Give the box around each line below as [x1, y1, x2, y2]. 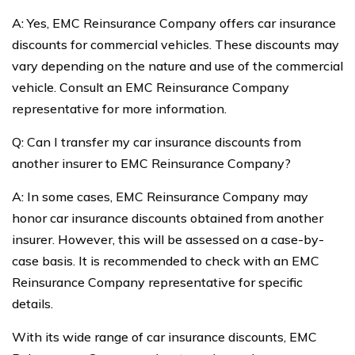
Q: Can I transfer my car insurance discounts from [12, 134, 301, 151]
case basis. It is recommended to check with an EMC [12, 253, 319, 269]
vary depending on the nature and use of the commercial [12, 58, 343, 74]
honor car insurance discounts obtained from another [12, 210, 323, 227]
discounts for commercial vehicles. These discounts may [12, 36, 339, 53]
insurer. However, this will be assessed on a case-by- [12, 231, 324, 248]
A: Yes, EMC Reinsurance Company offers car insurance [12, 15, 336, 32]
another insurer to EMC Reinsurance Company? [12, 155, 291, 172]
